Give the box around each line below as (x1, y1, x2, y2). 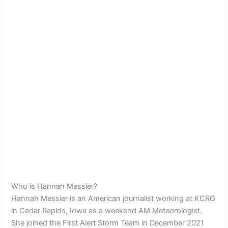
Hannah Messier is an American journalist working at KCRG (11, 193, 216, 203)
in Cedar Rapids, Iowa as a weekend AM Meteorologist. (11, 206, 203, 215)
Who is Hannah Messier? (11, 181, 98, 191)
